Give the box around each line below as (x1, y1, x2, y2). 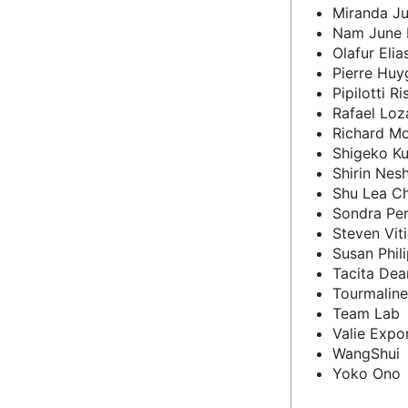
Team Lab (332, 304, 400, 322)
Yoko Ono (332, 364, 401, 382)
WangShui (332, 344, 400, 362)
